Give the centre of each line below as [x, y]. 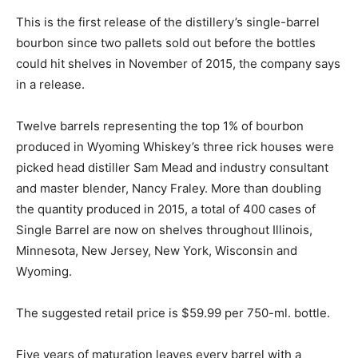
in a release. [50, 84]
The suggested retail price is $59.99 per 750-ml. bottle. [173, 312]
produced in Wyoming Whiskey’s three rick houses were [175, 146]
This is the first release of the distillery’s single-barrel [168, 22]
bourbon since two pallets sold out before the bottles [166, 42]
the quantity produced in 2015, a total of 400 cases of [166, 209]
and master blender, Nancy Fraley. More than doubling [169, 188]
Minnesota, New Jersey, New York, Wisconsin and [157, 250]
